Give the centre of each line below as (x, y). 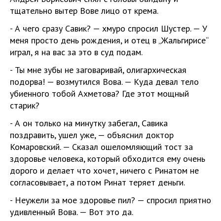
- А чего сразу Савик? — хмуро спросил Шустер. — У (109, 28)
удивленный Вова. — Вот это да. (72, 212)
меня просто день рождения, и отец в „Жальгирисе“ (109, 40)
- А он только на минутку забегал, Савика (89, 123)
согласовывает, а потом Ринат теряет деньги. (97, 182)
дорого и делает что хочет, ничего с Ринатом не (104, 170)
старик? (25, 105)
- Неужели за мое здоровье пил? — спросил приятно (110, 200)
